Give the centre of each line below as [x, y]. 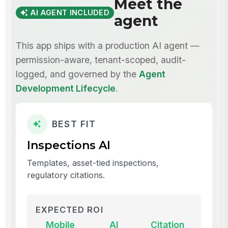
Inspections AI [68, 145]
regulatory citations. [66, 175]
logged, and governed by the [77, 74]
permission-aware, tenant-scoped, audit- [101, 60]
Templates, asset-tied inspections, [93, 163]
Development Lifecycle [65, 88]
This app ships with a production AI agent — [107, 45]
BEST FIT [74, 124]
